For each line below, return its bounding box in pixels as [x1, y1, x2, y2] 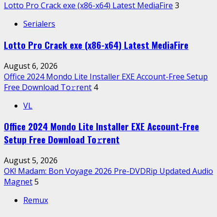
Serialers [23, 18, 55, 30]
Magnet [4, 176, 32, 187]
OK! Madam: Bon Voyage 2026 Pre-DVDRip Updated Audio [4, 165, 213, 176]
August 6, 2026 [4, 60, 58, 71]
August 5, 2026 [4, 155, 58, 166]
